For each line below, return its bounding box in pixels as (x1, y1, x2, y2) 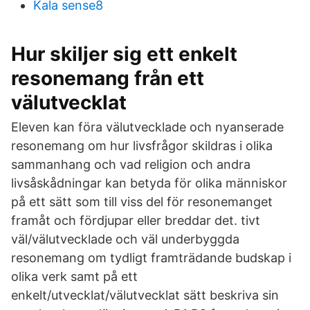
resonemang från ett (11, 66, 204, 90)
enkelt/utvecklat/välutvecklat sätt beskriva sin (11, 288, 279, 302)
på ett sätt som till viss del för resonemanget (11, 194, 273, 209)
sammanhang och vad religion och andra (11, 157, 250, 172)
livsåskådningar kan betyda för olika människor (11, 176, 287, 190)
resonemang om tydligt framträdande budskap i (11, 250, 291, 265)
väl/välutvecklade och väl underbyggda (11, 232, 239, 246)
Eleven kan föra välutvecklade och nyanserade (11, 120, 284, 134)
